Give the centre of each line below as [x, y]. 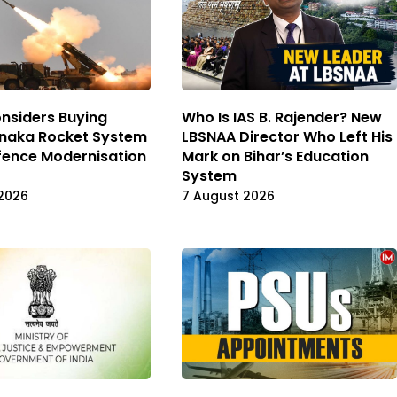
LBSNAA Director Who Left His [287, 136]
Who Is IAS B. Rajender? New [282, 117]
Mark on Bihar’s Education [275, 156]
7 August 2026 [228, 195]
